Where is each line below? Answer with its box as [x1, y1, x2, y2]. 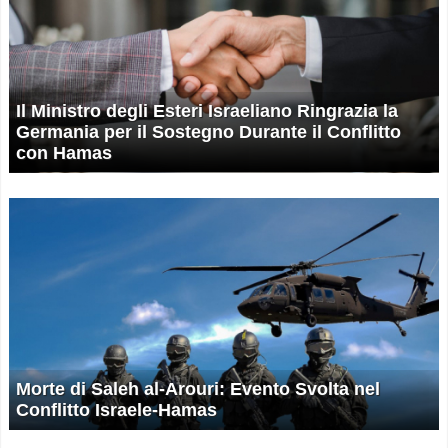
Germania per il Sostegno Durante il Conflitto [16, 122, 401, 143]
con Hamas [16, 143, 112, 164]
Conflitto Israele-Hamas [16, 400, 217, 421]
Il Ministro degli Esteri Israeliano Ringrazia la [16, 101, 398, 122]
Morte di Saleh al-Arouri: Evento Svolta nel [16, 379, 380, 400]
